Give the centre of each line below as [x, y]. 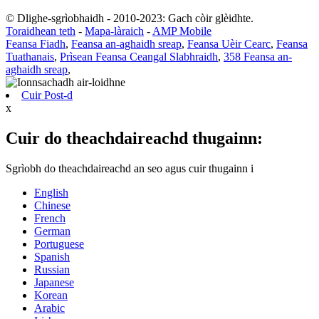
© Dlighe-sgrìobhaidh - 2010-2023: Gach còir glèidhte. [130, 19]
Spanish [52, 256]
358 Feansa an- [258, 57]
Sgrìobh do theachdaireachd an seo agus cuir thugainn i [130, 168]
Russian [52, 269]
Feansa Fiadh [36, 44]
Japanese [54, 282]
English [51, 192]
